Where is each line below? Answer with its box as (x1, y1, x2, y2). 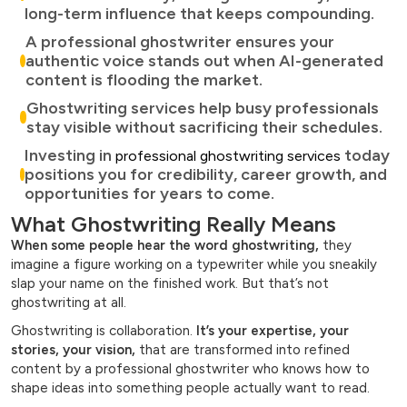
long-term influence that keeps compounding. (25, 4, 375, 25)
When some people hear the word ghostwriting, (11, 237, 319, 254)
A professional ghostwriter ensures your (25, 32, 334, 53)
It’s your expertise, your (196, 323, 349, 340)
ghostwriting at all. (11, 294, 126, 312)
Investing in (25, 145, 116, 166)
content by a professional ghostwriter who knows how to (11, 361, 370, 378)
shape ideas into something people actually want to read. (11, 380, 370, 397)
